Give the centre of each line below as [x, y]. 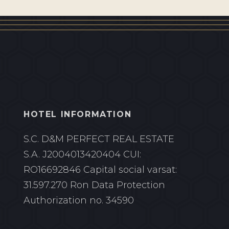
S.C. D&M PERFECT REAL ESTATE [99, 139]
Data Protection [128, 185]
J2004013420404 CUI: [92, 154]
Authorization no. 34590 [79, 200]
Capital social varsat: [130, 170]
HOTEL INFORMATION [78, 114]
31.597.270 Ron [56, 185]
